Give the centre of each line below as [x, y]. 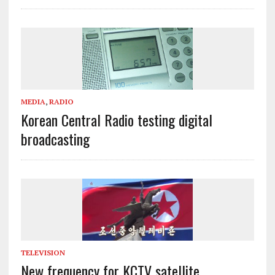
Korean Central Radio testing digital [116, 119]
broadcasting [55, 138]
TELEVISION [43, 252]
